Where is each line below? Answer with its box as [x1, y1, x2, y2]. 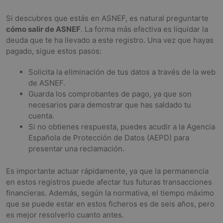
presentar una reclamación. [28, 144, 124, 153]
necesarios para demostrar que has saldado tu [28, 100, 191, 110]
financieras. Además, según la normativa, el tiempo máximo [6, 188, 214, 198]
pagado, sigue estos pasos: [6, 46, 102, 56]
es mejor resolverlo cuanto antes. [6, 210, 124, 220]
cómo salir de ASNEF [6, 24, 81, 34]
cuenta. [28, 111, 54, 120]
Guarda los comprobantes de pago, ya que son [28, 89, 192, 99]
